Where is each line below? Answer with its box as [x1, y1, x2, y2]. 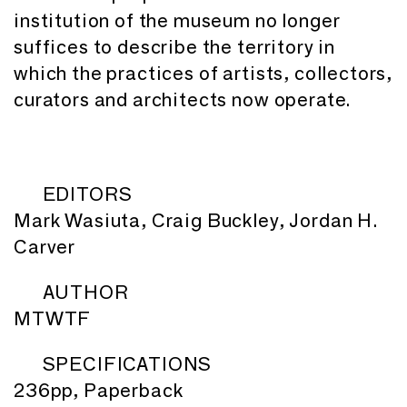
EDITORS [42, 182, 133, 205]
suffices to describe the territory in [14, 35, 336, 58]
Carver [14, 234, 76, 258]
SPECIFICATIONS [42, 352, 213, 375]
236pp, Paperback [14, 378, 184, 402]
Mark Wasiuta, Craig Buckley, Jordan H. [14, 208, 379, 232]
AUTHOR [42, 280, 129, 303]
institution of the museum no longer [14, 8, 341, 32]
